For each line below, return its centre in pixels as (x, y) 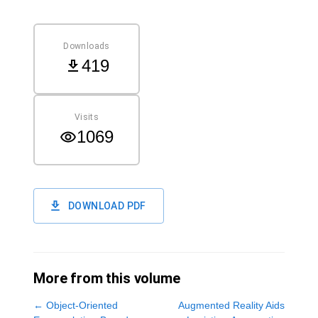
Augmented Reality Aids (231, 305)
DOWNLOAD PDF (107, 206)
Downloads (87, 46)
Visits (87, 117)
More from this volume (107, 278)
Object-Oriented (82, 305)
